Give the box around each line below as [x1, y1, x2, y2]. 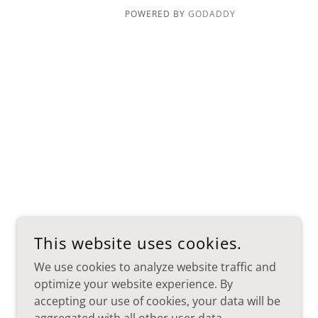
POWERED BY [125, 8, 189, 20]
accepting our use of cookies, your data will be [34, 293, 280, 309]
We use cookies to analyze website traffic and [34, 259, 276, 275]
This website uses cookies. [34, 232, 242, 253]
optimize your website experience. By [34, 276, 233, 292]
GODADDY [188, 8, 236, 20]
